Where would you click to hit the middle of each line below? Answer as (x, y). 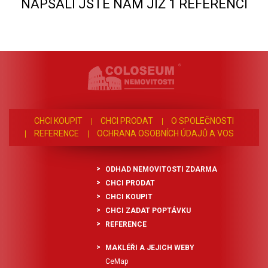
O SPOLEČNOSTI (202, 121)
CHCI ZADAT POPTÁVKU (148, 210)
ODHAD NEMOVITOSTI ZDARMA (162, 169)
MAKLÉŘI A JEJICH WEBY (150, 247)
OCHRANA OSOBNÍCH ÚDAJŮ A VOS (165, 133)
